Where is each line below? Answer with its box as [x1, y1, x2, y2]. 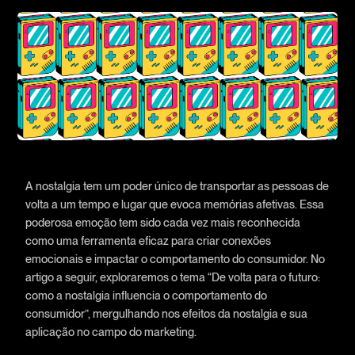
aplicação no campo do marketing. [25, 325, 197, 339]
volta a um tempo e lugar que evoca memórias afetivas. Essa [25, 197, 324, 212]
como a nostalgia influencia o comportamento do [25, 288, 267, 303]
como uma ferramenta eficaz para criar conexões [25, 234, 271, 248]
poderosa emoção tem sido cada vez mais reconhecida [25, 216, 300, 230]
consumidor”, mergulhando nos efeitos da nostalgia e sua [25, 307, 307, 321]
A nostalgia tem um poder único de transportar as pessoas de [25, 179, 329, 193]
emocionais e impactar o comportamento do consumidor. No [25, 252, 325, 266]
